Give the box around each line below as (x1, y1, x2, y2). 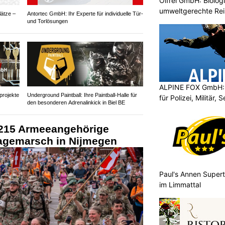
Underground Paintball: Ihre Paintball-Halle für (27, 91, 137, 98)
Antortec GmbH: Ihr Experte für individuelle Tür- (27, 11, 143, 17)
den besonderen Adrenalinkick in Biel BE (27, 99, 125, 105)
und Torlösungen (27, 18, 68, 25)
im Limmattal (159, 180, 201, 189)
